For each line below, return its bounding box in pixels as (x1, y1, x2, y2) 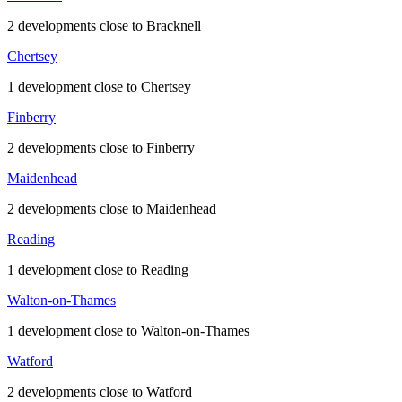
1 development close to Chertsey (7, 79, 191, 95)
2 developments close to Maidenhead (7, 201, 216, 217)
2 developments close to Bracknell (7, 18, 201, 34)
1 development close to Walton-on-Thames (7, 323, 249, 339)
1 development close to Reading (7, 262, 188, 278)
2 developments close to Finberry (7, 140, 195, 156)
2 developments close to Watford (7, 384, 192, 400)
